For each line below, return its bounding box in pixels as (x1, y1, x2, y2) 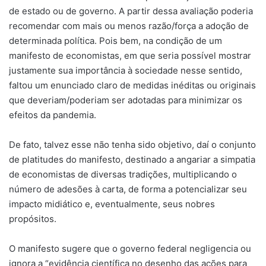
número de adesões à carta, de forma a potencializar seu (9, 183, 247, 195)
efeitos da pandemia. (9, 109, 96, 121)
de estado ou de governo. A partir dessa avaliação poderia (9, 5, 253, 17)
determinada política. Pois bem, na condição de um (9, 34, 222, 46)
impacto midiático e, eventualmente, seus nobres (9, 198, 215, 210)
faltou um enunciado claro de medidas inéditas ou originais (9, 79, 256, 91)
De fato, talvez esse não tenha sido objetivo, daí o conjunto (9, 138, 256, 150)
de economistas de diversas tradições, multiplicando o (9, 168, 237, 180)
